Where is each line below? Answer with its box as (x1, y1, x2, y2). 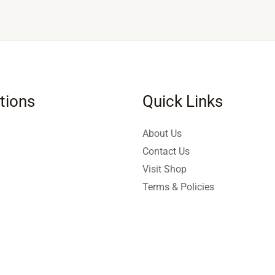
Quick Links (142, 91, 223, 110)
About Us (142, 127, 182, 139)
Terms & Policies (142, 180, 214, 193)
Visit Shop (142, 163, 187, 175)
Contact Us (142, 145, 190, 157)
